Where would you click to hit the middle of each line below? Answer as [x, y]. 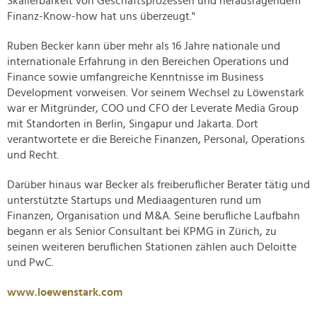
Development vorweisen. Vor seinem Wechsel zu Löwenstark [156, 93]
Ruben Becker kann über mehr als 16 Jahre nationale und [144, 46]
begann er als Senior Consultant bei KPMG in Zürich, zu [142, 232]
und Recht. [33, 155]
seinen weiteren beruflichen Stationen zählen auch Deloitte [152, 247]
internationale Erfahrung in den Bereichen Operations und [148, 62]
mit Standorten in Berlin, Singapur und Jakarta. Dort [133, 124]
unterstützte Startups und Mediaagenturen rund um [134, 201]
